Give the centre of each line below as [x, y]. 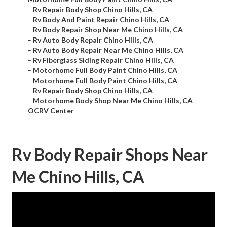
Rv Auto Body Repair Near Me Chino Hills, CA [108, 50]
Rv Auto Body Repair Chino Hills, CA [93, 40]
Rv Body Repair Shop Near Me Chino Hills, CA [108, 30]
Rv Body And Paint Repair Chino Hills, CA [101, 20]
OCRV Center [51, 111]
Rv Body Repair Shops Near [110, 155]
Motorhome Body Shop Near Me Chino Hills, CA [113, 101]
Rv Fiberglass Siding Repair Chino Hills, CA [103, 60]
